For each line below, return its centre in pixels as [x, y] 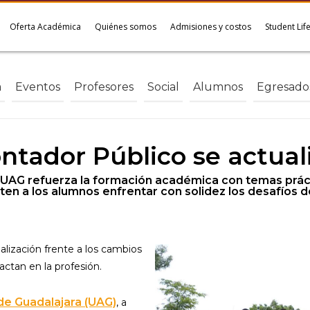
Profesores [104, 86]
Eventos [38, 86]
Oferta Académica [45, 27]
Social [163, 86]
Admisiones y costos [211, 27]
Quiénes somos [126, 27]
